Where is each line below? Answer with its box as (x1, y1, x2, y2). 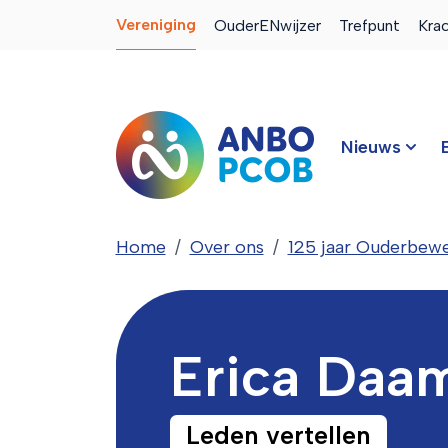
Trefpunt (338, 15, 400, 35)
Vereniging (115, 15, 196, 34)
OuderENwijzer (213, 15, 321, 35)
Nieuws (340, 135, 401, 158)
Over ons (189, 235, 264, 258)
